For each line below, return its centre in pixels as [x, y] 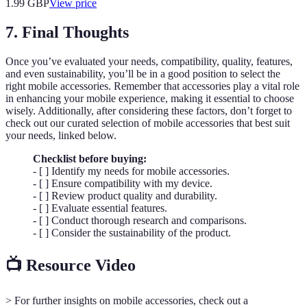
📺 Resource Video [71, 266]
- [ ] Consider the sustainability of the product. [132, 233]
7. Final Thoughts [67, 33]
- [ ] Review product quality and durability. [125, 196]
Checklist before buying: [90, 159]
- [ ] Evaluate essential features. [100, 208]
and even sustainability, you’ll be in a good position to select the [143, 74]
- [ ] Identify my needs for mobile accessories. [131, 171]
